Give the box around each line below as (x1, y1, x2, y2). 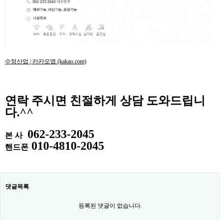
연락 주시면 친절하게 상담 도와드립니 (5, 94, 205, 108)
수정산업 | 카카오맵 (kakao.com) (5, 58, 86, 65)
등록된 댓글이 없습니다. (78, 202, 142, 210)
